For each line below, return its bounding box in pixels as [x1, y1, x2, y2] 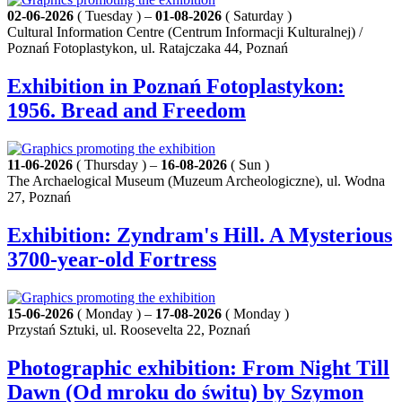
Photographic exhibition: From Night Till [7, 355, 389, 380]
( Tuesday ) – [74, 8, 155, 24]
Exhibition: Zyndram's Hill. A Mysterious [7, 223, 392, 247]
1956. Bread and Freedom [7, 99, 246, 123]
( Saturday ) [222, 8, 292, 24]
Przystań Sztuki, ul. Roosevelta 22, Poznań [7, 321, 250, 337]
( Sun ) [227, 157, 269, 173]
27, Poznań [7, 189, 71, 205]
